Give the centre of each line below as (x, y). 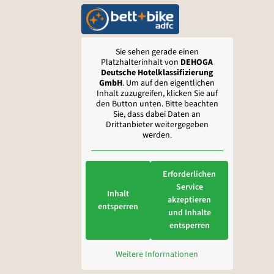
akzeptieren (190, 200)
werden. (157, 135)
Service (189, 187)
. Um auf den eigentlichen (169, 83)
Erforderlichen (190, 175)
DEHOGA (197, 63)
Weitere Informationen (157, 255)
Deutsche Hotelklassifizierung (157, 73)
